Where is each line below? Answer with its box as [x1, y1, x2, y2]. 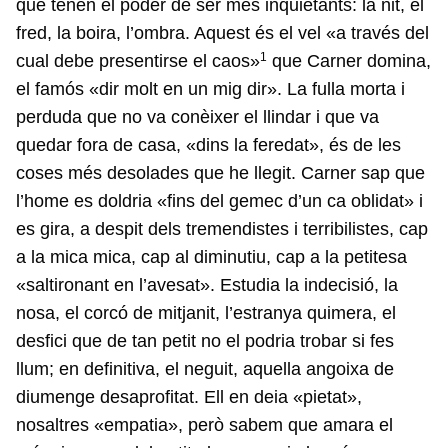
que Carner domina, [267, 51, 431, 72]
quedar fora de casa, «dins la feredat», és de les [16, 135, 401, 156]
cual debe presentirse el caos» [16, 51, 260, 72]
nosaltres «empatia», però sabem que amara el [16, 415, 393, 436]
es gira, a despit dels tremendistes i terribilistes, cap [16, 219, 428, 240]
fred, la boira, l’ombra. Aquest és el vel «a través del [16, 23, 429, 44]
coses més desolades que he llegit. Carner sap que [16, 163, 425, 184]
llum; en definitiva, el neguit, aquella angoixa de [16, 359, 394, 380]
